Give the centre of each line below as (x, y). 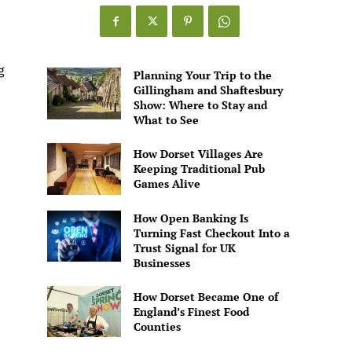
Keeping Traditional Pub (199, 169)
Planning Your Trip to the (202, 75)
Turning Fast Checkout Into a (211, 233)
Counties (157, 326)
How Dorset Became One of (205, 296)
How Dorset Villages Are (198, 154)
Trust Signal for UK (184, 247)
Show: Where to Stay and (200, 105)
